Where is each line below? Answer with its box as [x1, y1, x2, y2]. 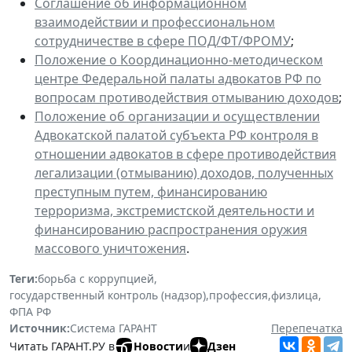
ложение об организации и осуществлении [52, 108, 320, 126]
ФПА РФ [9, 304, 51, 320]
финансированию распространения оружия [35, 221, 307, 239]
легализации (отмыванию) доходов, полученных [35, 164, 333, 182]
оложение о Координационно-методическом [44, 51, 323, 69]
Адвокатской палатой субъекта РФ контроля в [35, 126, 318, 145]
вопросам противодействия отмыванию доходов [35, 89, 339, 107]
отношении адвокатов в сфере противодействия [35, 145, 336, 163]
